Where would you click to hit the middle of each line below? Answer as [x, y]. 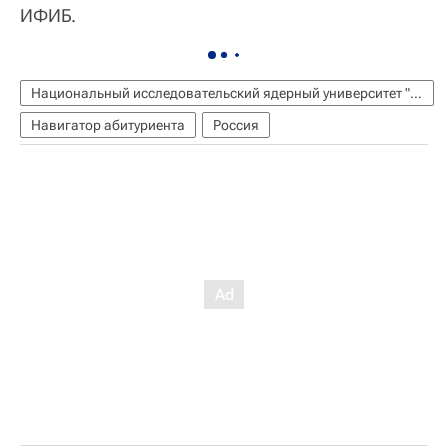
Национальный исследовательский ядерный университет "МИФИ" [416, 93]
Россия [236, 125]
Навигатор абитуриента [108, 125]
